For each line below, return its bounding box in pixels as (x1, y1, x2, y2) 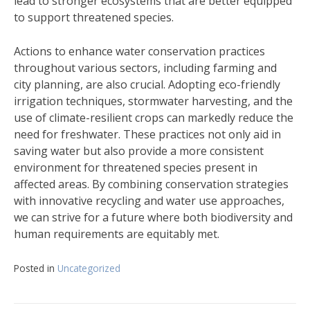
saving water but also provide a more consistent (14, 143, 264, 158)
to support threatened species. (14, 10, 174, 25)
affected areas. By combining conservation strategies (14, 176, 289, 192)
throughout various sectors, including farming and (14, 60, 277, 75)
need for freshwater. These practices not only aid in (14, 127, 281, 142)
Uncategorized (57, 262, 120, 275)
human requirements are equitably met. (14, 226, 219, 241)
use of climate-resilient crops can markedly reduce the (14, 110, 293, 125)
